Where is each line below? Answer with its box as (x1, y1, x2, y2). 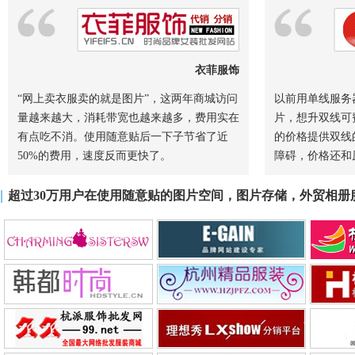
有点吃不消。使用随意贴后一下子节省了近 (17, 131, 228, 143)
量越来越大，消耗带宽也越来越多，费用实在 (17, 112, 239, 124)
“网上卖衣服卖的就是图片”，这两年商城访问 (17, 93, 238, 105)
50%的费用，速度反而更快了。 (17, 150, 171, 162)
